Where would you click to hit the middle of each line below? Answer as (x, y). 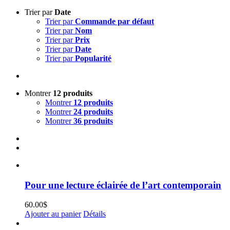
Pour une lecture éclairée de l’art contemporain (123, 185)
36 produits (93, 121)
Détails (94, 214)
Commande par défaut (114, 21)
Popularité (93, 58)
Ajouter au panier (53, 214)
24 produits (93, 112)
